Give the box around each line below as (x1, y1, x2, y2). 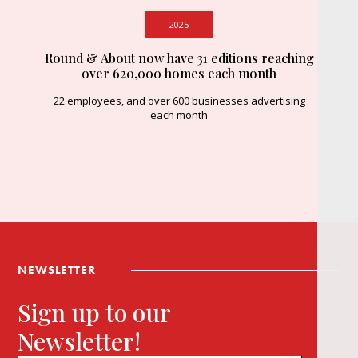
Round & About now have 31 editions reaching (44, 50, 314, 67)
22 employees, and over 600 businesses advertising (53, 93, 305, 109)
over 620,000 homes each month (82, 65, 276, 82)
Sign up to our (18, 296, 172, 329)
